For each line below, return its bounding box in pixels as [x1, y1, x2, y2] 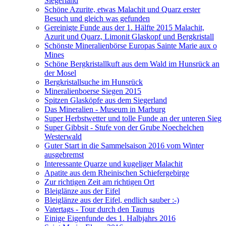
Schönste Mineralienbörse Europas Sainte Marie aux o [44, 41, 217, 50]
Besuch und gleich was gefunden [44, 14, 150, 23]
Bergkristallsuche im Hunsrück [44, 77, 143, 86]
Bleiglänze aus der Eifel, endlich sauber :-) [44, 195, 179, 204]
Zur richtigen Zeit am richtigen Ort [44, 177, 154, 186]
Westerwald [44, 132, 82, 141]
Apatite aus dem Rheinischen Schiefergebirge [44, 168, 189, 177]
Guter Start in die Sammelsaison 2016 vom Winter [44, 141, 204, 150]
